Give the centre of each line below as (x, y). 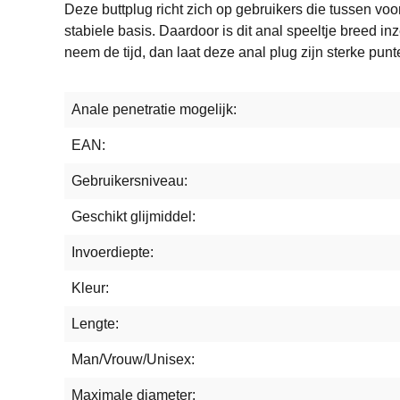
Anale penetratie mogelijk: (154, 109)
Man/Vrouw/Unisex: (133, 359)
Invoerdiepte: (112, 252)
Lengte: (95, 323)
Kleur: (90, 287)
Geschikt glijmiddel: (133, 216)
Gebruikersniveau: (129, 180)
